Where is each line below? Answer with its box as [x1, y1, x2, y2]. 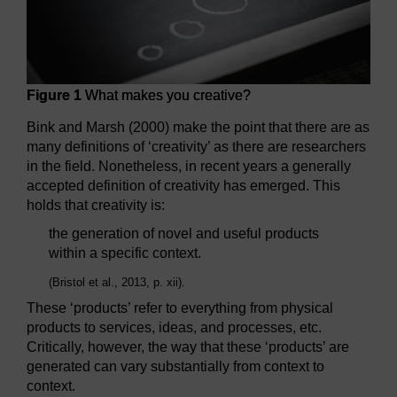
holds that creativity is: [27, 198, 165, 214]
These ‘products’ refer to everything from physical [27, 300, 333, 316]
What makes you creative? [82, 88, 251, 104]
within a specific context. [49, 245, 201, 261]
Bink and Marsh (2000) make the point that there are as [27, 120, 370, 136]
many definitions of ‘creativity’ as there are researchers [27, 139, 366, 155]
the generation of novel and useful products [49, 226, 319, 242]
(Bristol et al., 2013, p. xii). [49, 276, 185, 290]
